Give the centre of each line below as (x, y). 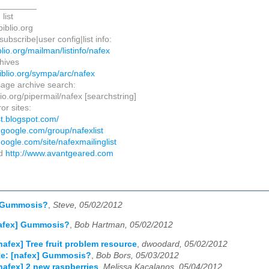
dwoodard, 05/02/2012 (185, 244)
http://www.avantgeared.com (60, 154)
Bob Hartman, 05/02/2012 (124, 225)
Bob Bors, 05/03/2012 (138, 256)
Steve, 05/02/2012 (88, 205)
